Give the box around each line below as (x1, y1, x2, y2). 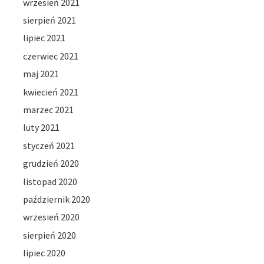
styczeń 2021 (23, 139, 75, 151)
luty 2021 (23, 121, 60, 134)
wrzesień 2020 (23, 211, 80, 223)
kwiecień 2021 (23, 85, 79, 98)
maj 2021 (23, 68, 60, 80)
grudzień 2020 (23, 157, 80, 170)
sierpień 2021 (23, 14, 77, 26)
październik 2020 (23, 193, 91, 205)
